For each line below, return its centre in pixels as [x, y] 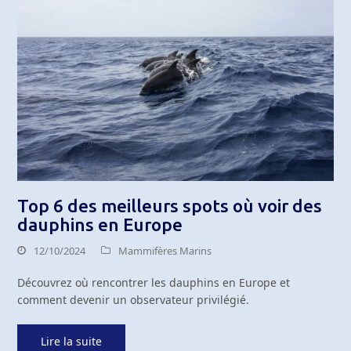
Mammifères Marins [165, 250]
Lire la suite [72, 341]
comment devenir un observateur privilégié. [134, 299]
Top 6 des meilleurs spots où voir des [170, 205]
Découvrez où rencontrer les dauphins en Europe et [154, 282]
